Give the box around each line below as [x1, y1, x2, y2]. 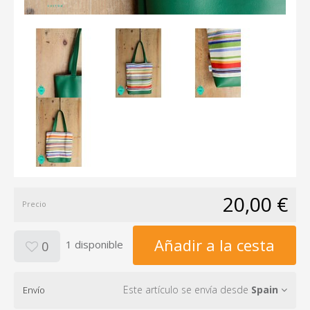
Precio [22, 199, 46, 210]
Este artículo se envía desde [123, 283, 251, 297]
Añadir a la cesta [154, 235, 275, 256]
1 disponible [66, 237, 123, 251]
